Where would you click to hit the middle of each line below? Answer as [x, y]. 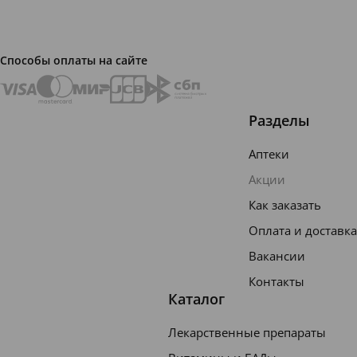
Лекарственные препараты [247, 332]
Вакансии [277, 256]
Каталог [196, 299]
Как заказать [285, 205]
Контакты [277, 281]
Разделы [279, 120]
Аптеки [269, 154]
